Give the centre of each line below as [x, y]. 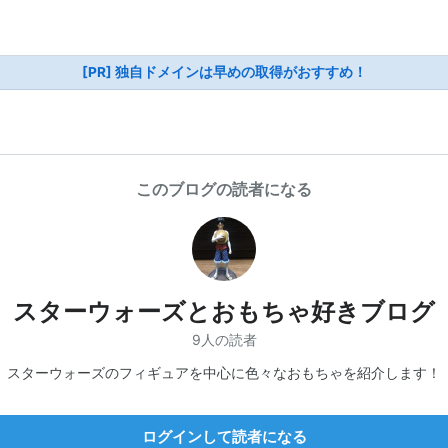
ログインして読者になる [224, 436]
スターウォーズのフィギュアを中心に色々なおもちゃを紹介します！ [224, 372]
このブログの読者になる [224, 189]
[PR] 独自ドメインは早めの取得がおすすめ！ [224, 72]
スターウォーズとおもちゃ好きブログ [224, 311]
